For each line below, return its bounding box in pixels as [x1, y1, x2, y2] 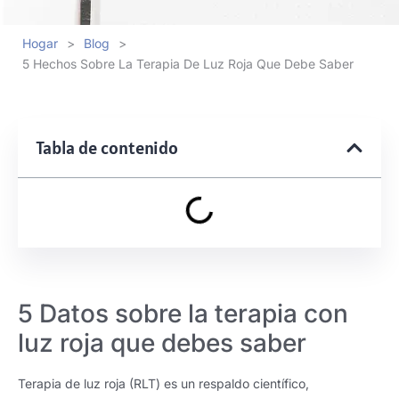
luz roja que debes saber [18, 328, 306, 358]
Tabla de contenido [36, 136, 178, 159]
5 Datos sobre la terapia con [18, 298, 348, 329]
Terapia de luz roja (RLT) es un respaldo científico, [18, 376, 309, 391]
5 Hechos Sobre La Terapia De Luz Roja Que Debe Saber [22, 55, 354, 71]
